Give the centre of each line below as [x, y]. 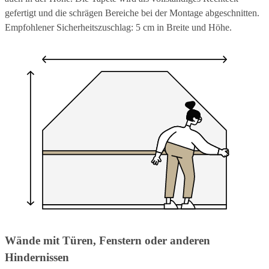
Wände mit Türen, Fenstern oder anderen [107, 241]
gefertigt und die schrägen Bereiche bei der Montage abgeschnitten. [132, 13]
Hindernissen [37, 258]
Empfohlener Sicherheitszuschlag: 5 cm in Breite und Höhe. [118, 27]
